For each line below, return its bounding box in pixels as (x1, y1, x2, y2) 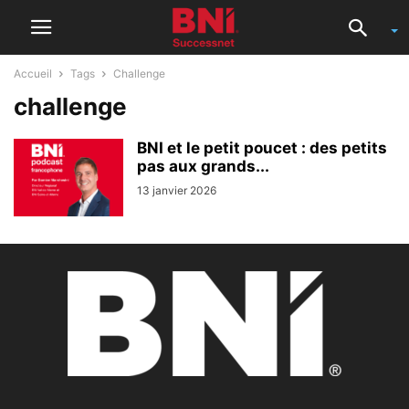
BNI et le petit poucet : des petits (137, 139, 387, 157)
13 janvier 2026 (137, 184, 216, 197)
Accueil (14, 67, 52, 80)
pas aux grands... (137, 157, 269, 175)
